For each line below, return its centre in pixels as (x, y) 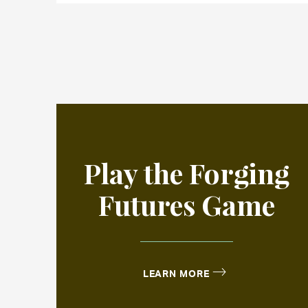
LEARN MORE (176, 273)
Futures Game (187, 204)
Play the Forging (187, 173)
